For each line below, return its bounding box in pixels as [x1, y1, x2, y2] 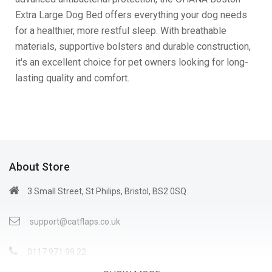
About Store [9, 160, 70, 173]
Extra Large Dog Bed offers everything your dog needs [15, 8, 247, 21]
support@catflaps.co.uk [30, 216, 120, 226]
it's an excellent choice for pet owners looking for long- [15, 56, 248, 68]
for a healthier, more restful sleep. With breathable [15, 24, 226, 36]
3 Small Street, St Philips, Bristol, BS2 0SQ [25, 186, 186, 196]
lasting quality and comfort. [15, 72, 129, 84]
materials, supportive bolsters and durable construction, [15, 40, 251, 52]
